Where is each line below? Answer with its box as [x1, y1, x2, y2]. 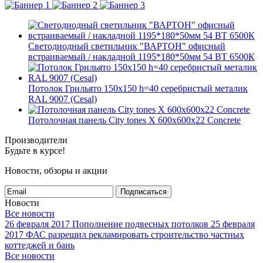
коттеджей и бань [5, 240, 75, 250]
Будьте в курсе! [5, 146, 65, 156]
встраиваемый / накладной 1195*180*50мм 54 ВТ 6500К [28, 52, 255, 62]
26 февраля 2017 [5, 219, 70, 229]
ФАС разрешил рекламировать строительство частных [26, 230, 244, 240]
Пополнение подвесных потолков [72, 219, 208, 229]
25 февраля [211, 219, 255, 229]
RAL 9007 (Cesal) [28, 94, 97, 104]
